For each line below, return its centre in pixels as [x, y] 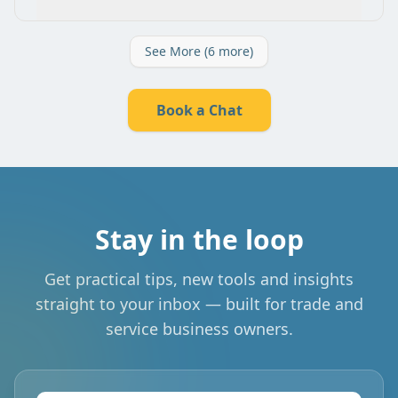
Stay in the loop [199, 239]
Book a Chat [199, 110]
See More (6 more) [199, 51]
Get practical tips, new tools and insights [199, 279]
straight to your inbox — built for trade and [199, 303]
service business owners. [199, 328]
